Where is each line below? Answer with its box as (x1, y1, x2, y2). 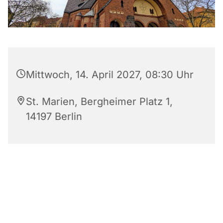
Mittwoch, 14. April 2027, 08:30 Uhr (26, 68, 194, 81)
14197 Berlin (26, 110, 82, 122)
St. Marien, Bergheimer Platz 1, (26, 95, 173, 108)
